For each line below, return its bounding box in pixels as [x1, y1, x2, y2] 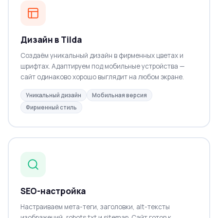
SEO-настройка [20, 185, 86, 197]
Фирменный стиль [25, 103, 77, 111]
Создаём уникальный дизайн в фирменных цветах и [20, 51, 183, 60]
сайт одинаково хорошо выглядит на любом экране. [20, 72, 184, 81]
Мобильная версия [91, 91, 147, 99]
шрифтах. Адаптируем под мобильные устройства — [20, 61, 185, 71]
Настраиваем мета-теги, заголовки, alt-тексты [20, 202, 170, 211]
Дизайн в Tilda [20, 34, 82, 45]
